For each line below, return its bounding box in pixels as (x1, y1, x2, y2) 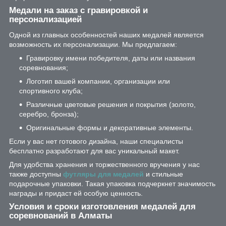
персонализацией (9, 15, 82, 25)
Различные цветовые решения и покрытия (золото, (26, 100, 196, 108)
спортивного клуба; (19, 86, 83, 95)
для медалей (96, 169, 144, 178)
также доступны (9, 169, 63, 178)
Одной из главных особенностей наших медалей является (9, 30, 204, 39)
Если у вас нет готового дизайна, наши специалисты (9, 137, 183, 145)
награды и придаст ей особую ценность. (9, 189, 143, 197)
